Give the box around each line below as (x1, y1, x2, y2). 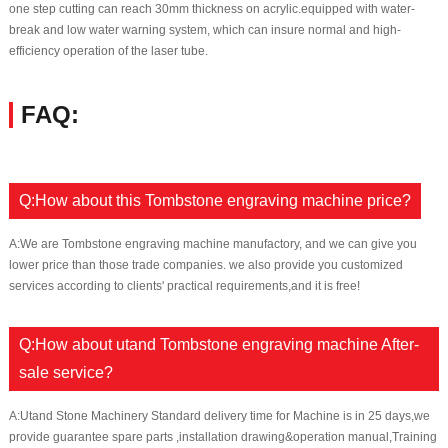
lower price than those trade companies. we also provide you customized (8, 258, 403, 273)
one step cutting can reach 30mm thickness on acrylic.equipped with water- (8, 2, 415, 17)
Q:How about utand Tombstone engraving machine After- (18, 336, 419, 354)
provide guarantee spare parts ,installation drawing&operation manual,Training (8, 430, 437, 445)
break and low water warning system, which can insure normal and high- (8, 23, 401, 38)
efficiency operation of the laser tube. (8, 44, 208, 59)
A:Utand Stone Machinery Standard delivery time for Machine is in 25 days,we (8, 409, 430, 424)
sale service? (18, 364, 113, 382)
